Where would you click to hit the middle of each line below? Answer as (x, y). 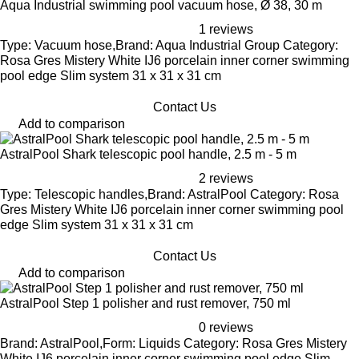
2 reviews (226, 178)
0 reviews (226, 327)
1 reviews (226, 29)
